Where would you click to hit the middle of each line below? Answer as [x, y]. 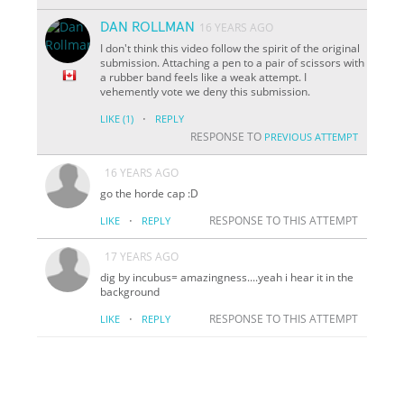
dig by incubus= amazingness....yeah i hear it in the [227, 277]
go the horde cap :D [150, 193]
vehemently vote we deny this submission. [206, 91]
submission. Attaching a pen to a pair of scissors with [233, 62]
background [130, 291]
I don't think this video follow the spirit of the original [230, 48]
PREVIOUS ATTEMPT [311, 136]
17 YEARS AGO [142, 256]
